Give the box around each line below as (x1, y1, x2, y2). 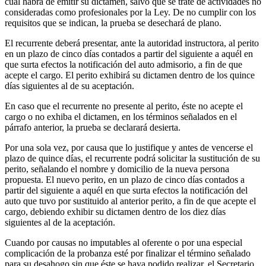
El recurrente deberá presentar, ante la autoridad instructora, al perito (5, 38, 259, 49)
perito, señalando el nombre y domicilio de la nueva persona (5, 164, 229, 175)
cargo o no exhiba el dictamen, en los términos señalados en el (5, 112, 237, 122)
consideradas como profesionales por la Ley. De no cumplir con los (5, 7, 256, 18)
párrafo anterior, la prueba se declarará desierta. (5, 122, 180, 133)
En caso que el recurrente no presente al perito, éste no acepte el (5, 101, 243, 112)
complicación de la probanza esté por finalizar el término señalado (5, 248, 251, 259)
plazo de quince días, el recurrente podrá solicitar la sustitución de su (5, 153, 260, 164)
